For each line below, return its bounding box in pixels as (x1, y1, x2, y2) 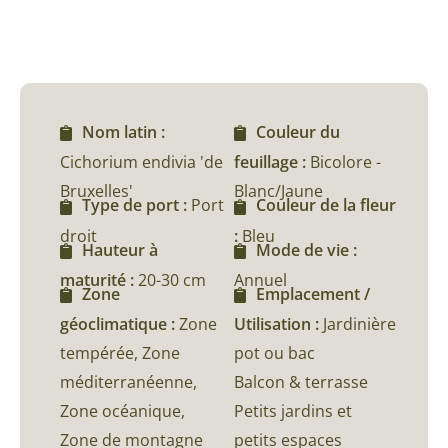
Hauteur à (82, 238, 158, 261)
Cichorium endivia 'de (60, 151, 223, 174)
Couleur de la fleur (256, 194, 396, 217)
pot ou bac (234, 342, 315, 365)
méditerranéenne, (60, 371, 197, 394)
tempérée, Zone (60, 342, 180, 365)
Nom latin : (82, 121, 165, 144)
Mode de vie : (256, 238, 357, 261)
